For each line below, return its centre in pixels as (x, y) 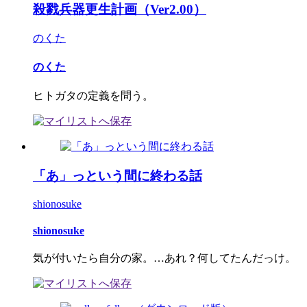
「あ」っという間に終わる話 (118, 175)
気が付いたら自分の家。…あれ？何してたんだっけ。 (164, 258)
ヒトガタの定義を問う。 (93, 96)
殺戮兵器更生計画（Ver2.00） (120, 9)
